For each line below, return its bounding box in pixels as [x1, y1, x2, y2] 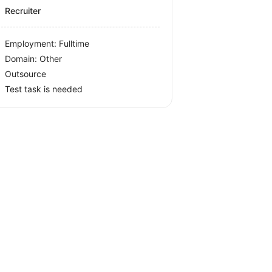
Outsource [5, 69, 47, 79]
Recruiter [5, 5, 41, 16]
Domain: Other [5, 53, 63, 64]
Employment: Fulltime [5, 38, 90, 49]
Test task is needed [5, 84, 83, 94]
